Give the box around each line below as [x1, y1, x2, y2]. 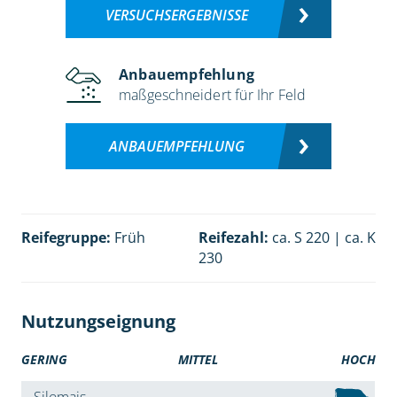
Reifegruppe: [20, 228, 111, 248]
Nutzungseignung [20, 309, 175, 334]
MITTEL [178, 351, 219, 369]
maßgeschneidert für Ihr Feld [119, 85, 307, 105]
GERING [20, 351, 67, 369]
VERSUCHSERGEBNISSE [105, 5, 248, 26]
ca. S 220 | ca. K [269, 228, 376, 248]
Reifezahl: [198, 228, 269, 248]
